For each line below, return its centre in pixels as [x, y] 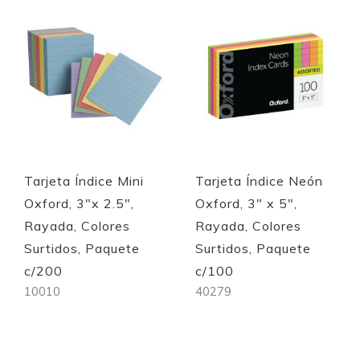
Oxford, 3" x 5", [247, 204]
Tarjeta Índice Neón [260, 181]
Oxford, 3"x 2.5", [79, 204]
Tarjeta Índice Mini [84, 181]
